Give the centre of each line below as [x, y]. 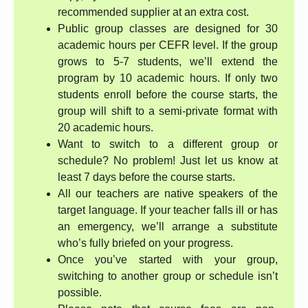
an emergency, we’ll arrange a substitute [168, 227]
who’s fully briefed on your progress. [145, 243]
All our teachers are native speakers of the [168, 194]
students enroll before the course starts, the [168, 95]
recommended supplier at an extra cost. [153, 12]
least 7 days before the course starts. [146, 177]
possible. [80, 293]
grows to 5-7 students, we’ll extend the [168, 62]
